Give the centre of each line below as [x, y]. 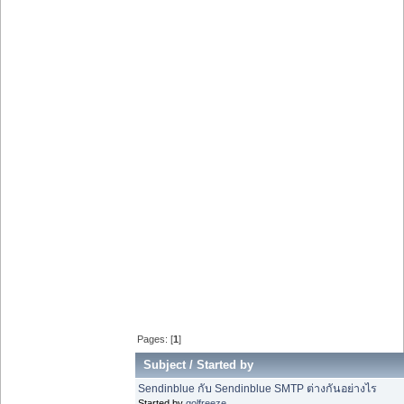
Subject [165, 365]
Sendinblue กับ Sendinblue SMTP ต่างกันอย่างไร [257, 389]
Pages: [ [156, 339]
